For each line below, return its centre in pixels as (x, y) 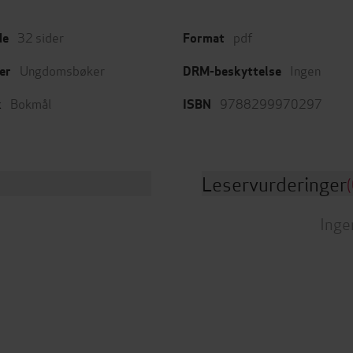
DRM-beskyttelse (232, 71)
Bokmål (31, 102)
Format (204, 38)
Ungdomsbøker (62, 69)
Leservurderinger (274, 183)
